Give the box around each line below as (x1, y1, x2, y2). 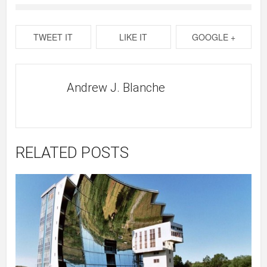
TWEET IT (33, 31, 73, 44)
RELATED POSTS (15, 144, 129, 162)
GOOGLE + (191, 31, 235, 44)
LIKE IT (119, 31, 148, 44)
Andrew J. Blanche (67, 80, 166, 95)
